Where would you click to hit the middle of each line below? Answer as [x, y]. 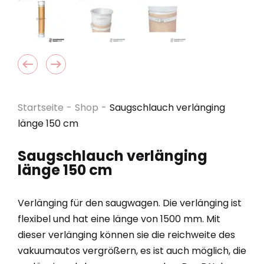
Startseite [41, 108]
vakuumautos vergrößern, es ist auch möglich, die [132, 251]
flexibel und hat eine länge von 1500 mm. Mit [119, 219]
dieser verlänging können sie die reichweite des [126, 235]
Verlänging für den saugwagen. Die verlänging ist [130, 203]
